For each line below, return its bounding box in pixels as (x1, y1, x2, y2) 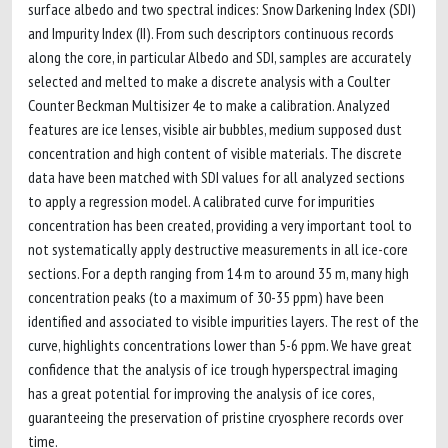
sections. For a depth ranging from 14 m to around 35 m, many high (28, 263, 409, 283)
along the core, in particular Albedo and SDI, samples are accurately (28, 47, 411, 67)
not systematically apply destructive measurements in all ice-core (28, 239, 408, 259)
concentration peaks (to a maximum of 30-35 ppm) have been (28, 287, 384, 307)
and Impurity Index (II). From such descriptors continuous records (28, 23, 394, 43)
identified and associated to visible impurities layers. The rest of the (28, 311, 419, 331)
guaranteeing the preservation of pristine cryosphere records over (28, 407, 403, 427)
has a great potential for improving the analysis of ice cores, (28, 383, 374, 403)
